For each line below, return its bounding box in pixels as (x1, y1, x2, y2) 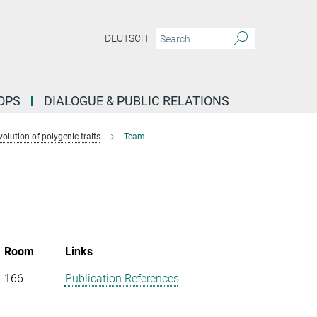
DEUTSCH (105, 33, 148, 45)
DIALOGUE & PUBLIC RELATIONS (44, 93, 229, 108)
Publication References (64, 272, 179, 285)
